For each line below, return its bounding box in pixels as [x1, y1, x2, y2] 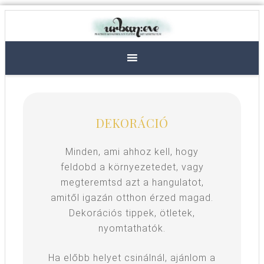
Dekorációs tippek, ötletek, [69, 207, 195, 219]
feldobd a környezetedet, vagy [60, 161, 204, 173]
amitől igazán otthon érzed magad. [51, 192, 213, 203]
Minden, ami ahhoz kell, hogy [65, 146, 199, 157]
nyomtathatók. [98, 222, 166, 234]
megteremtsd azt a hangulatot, [60, 176, 204, 188]
